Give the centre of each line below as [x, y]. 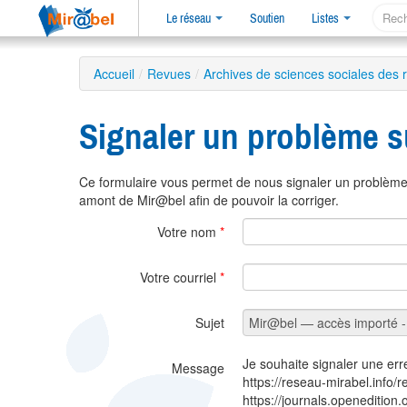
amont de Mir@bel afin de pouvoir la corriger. [209, 200]
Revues [169, 74]
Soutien [267, 18]
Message [198, 368]
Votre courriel [180, 278]
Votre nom [189, 232]
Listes [327, 18]
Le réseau [190, 18]
